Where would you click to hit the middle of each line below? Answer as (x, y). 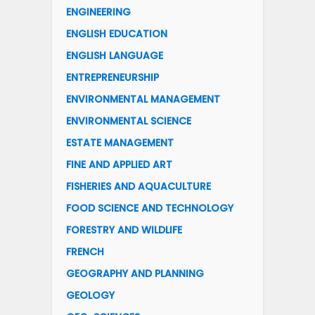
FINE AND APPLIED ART (119, 165)
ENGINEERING (98, 12)
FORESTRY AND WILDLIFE (124, 230)
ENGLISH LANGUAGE (115, 56)
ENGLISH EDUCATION (117, 34)
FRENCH (85, 252)
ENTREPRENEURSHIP (112, 78)
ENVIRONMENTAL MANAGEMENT (143, 99)
